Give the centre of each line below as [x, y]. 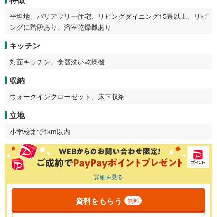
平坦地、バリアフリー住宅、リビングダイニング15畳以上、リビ [108, 16]
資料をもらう [99, 201]
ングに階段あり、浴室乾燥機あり [61, 26]
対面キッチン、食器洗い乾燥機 [57, 61]
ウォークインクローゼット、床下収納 [67, 96]
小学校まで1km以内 [40, 131]
